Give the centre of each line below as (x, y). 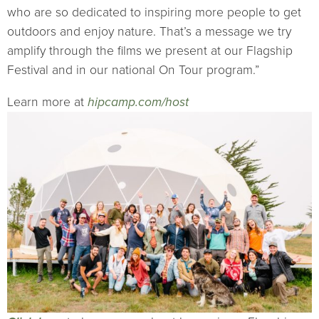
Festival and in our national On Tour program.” (133, 70)
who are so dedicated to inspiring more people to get (154, 13)
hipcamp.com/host (138, 102)
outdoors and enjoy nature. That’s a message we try (149, 32)
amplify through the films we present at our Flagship (150, 51)
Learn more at (47, 102)
